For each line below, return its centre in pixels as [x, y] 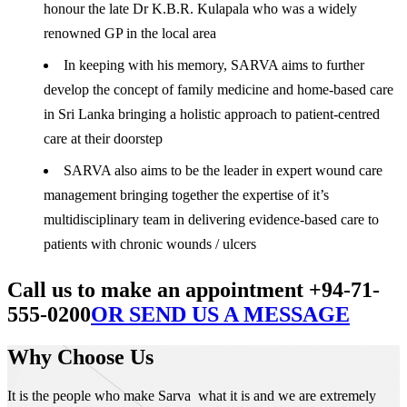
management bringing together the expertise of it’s [186, 194]
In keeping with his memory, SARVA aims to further [214, 65]
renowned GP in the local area [130, 33]
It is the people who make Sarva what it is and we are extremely [192, 395]
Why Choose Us [80, 357]
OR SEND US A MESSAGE [220, 314]
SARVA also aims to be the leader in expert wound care [223, 170]
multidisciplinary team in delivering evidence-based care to [211, 219]
